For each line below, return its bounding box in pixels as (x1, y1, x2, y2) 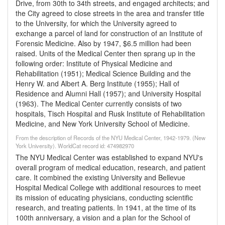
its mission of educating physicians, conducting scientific (16, 192, 193, 202)
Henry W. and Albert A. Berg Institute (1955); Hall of (16, 78, 179, 88)
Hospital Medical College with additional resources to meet (16, 182, 201, 192)
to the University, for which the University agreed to (16, 18, 177, 28)
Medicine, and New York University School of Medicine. (16, 119, 190, 129)
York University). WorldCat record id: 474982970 (16, 142, 134, 150)
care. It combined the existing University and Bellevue (16, 172, 185, 182)
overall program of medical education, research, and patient (16, 162, 205, 172)
